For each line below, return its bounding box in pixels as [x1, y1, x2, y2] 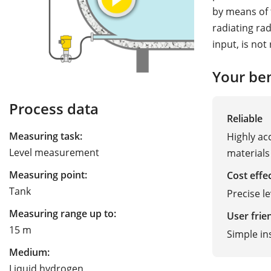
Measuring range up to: [9, 207, 116, 221]
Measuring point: [9, 168, 87, 182]
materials [227, 146, 270, 160]
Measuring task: [9, 129, 82, 143]
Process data [9, 99, 99, 119]
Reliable [227, 111, 263, 125]
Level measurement [9, 146, 99, 160]
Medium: [9, 246, 50, 260]
